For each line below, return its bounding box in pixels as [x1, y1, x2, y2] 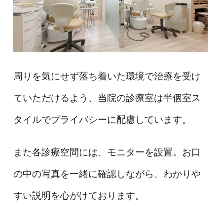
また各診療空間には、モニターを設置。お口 [13, 147, 201, 157]
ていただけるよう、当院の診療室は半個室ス [13, 93, 201, 104]
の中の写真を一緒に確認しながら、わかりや [13, 168, 201, 179]
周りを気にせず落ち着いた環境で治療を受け [13, 71, 201, 82]
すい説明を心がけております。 [13, 190, 145, 201]
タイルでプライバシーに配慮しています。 [13, 114, 191, 125]
